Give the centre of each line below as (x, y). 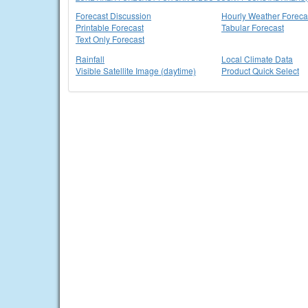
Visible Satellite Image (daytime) (136, 70)
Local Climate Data (257, 59)
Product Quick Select (260, 70)
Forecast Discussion (113, 15)
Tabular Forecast (253, 27)
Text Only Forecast (110, 39)
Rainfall (90, 59)
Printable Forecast (110, 27)
